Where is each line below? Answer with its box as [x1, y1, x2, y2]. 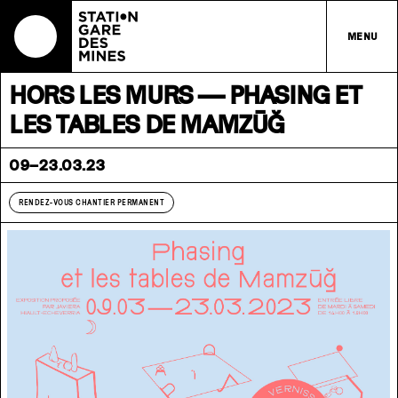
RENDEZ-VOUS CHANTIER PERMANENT [19, 198, 164, 207]
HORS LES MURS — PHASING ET [9, 80, 362, 109]
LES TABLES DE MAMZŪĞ [9, 109, 285, 139]
